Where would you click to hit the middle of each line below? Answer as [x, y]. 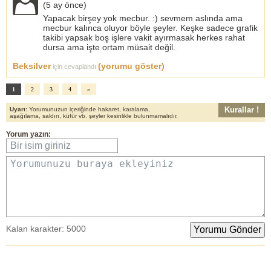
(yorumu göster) [131, 66]
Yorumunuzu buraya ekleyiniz [92, 163]
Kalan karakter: [36, 228]
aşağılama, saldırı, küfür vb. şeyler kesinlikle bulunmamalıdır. [94, 116]
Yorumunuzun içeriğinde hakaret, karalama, [89, 109]
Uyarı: [18, 109]
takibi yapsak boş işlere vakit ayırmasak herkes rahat [144, 37]
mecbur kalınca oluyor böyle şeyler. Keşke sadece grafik [150, 28]
